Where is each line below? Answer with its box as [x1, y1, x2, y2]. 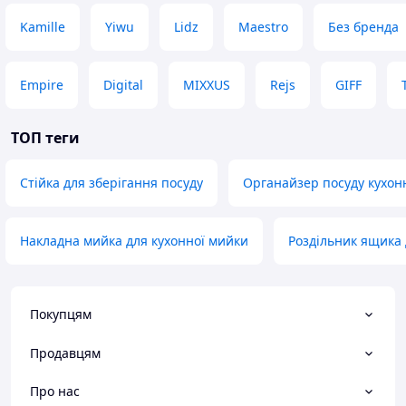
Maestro [238, 18, 288, 35]
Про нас [30, 382, 80, 400]
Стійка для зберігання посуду [20, 174, 203, 191]
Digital [103, 76, 143, 93]
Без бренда [328, 18, 399, 35]
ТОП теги [11, 128, 80, 148]
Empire [20, 76, 63, 93]
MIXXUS [183, 76, 230, 93]
